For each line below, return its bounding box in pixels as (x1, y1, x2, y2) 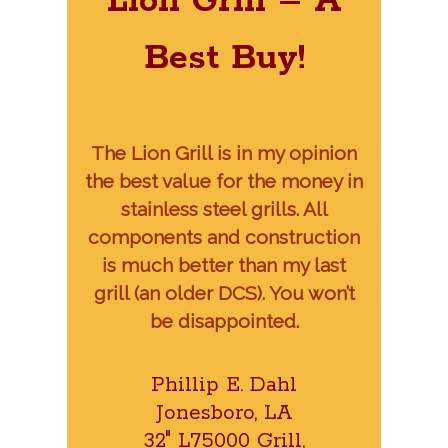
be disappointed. (149, 309, 299, 332)
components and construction (88, 225, 360, 248)
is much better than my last (102, 253, 346, 276)
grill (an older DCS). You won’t (93, 281, 355, 304)
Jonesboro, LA (155, 400, 293, 427)
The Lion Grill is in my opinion (91, 141, 357, 164)
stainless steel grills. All (120, 197, 328, 220)
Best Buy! (143, 36, 305, 80)
